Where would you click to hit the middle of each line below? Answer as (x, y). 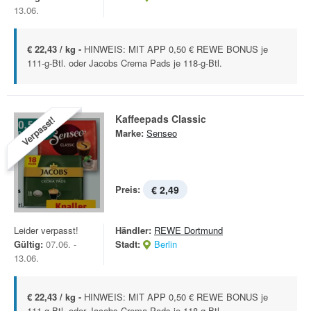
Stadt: (128, 244)
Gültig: (28, 244)
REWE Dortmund (188, 230)
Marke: (129, 133)
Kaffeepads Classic (161, 119)
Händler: (133, 230)
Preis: (128, 189)
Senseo (162, 133)
